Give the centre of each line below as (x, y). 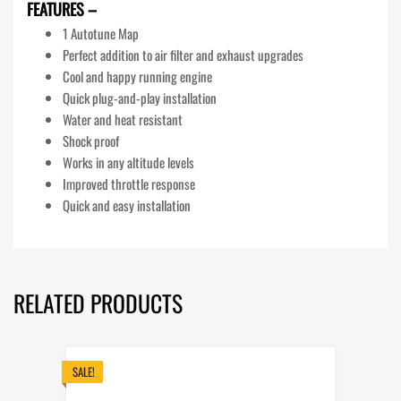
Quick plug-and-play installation (140, 97)
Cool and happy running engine (137, 76)
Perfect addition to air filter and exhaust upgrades (183, 54)
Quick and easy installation (127, 205)
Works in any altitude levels (128, 162)
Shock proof (91, 140)
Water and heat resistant (123, 119)
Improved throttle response (129, 183)
